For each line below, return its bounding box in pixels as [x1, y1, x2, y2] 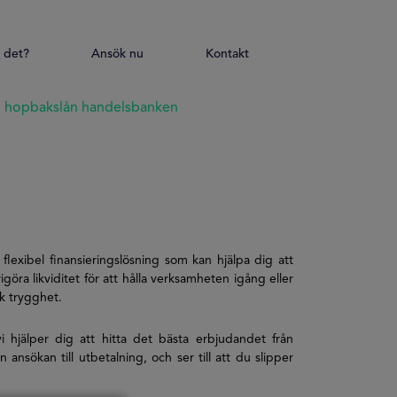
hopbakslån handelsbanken [4, 101, 179, 115]
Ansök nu [91, 47, 144, 60]
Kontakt [206, 47, 250, 60]
